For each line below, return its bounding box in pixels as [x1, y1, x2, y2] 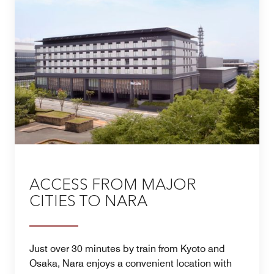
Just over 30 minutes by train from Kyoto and [29, 243, 225, 255]
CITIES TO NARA [29, 194, 147, 210]
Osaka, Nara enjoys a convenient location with [29, 257, 232, 270]
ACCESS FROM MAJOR [29, 178, 196, 194]
